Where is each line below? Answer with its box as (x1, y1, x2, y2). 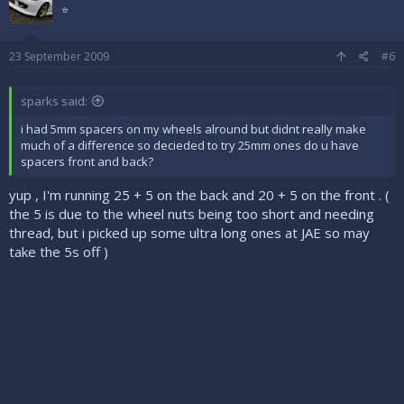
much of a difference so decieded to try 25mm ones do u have (21, 137, 359, 154)
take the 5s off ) (9, 243, 108, 262)
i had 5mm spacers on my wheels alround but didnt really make (21, 121, 366, 138)
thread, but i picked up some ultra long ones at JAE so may (9, 224, 370, 243)
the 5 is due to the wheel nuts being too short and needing (9, 205, 374, 224)
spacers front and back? (21, 153, 153, 170)
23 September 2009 (9, 48, 109, 64)
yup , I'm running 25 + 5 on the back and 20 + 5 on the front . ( (9, 186, 390, 205)
